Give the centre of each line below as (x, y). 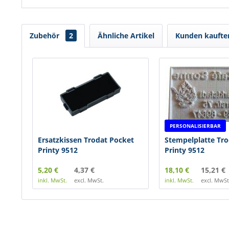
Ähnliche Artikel (126, 36)
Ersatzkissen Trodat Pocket (86, 140)
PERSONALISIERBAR (195, 126)
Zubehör (45, 36)
